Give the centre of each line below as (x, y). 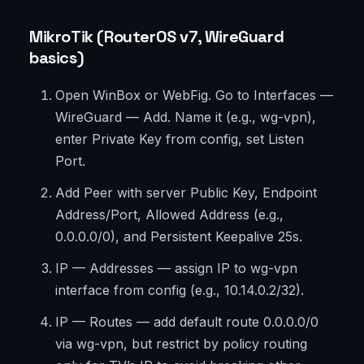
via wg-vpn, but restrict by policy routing (181, 344)
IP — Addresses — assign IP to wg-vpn (176, 269)
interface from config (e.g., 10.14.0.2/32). (180, 290)
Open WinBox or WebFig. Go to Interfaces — (194, 95)
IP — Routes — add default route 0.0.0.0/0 (187, 322)
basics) (57, 58)
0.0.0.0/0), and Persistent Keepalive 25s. (179, 237)
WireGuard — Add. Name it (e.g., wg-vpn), (186, 117)
